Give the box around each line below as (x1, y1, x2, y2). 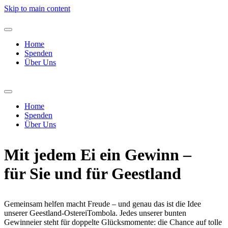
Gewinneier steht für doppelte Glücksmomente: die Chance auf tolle (4, 218, 222, 226)
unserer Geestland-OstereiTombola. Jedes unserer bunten (4, 209, 186, 217)
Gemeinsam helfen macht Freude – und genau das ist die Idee (4, 199, 201, 208)
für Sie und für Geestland (4, 164, 181, 183)
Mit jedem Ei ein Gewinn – (4, 146, 191, 164)
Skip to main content (4, 4, 70, 13)
